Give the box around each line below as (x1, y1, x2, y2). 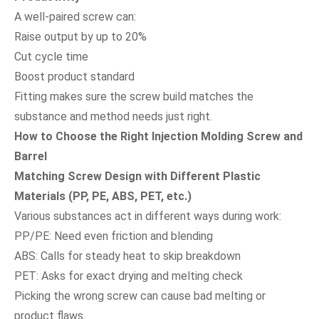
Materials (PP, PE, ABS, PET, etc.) (14, 189, 192, 203)
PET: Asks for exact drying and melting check (14, 268, 243, 283)
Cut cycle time (14, 49, 88, 63)
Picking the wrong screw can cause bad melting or (14, 288, 266, 303)
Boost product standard (14, 69, 135, 83)
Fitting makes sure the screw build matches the (14, 89, 253, 103)
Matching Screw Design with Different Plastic (14, 169, 261, 183)
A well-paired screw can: (14, 9, 136, 23)
